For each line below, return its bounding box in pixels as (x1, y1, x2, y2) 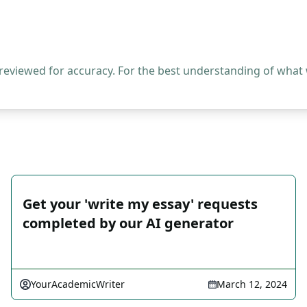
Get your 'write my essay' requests (23, 195, 258, 213)
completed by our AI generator (23, 214, 234, 232)
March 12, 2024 (217, 278, 287, 291)
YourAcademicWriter (31, 278, 125, 291)
